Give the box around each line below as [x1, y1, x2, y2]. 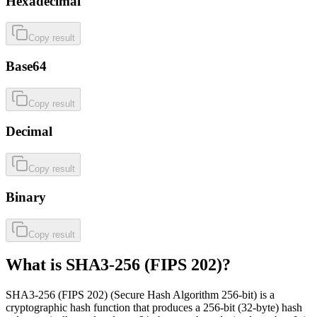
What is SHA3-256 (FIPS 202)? [6, 255, 231, 275]
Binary [6, 189, 46, 204]
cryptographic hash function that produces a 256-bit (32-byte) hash [6, 301, 302, 314]
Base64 [6, 58, 47, 74]
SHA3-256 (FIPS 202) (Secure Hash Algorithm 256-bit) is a [6, 289, 275, 301]
